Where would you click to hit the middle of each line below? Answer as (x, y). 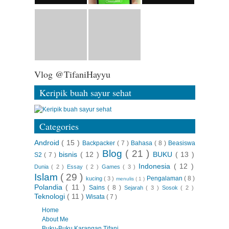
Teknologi (50, 196)
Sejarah (135, 187)
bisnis (70, 154)
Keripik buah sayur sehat (85, 92)
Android (48, 142)
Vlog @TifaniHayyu (72, 74)
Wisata (96, 197)
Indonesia (156, 166)
